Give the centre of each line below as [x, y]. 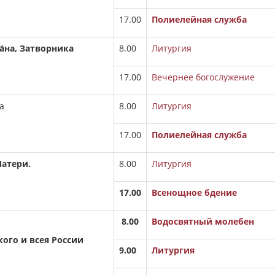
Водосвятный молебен [203, 221]
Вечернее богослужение [203, 77]
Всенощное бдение [194, 192]
